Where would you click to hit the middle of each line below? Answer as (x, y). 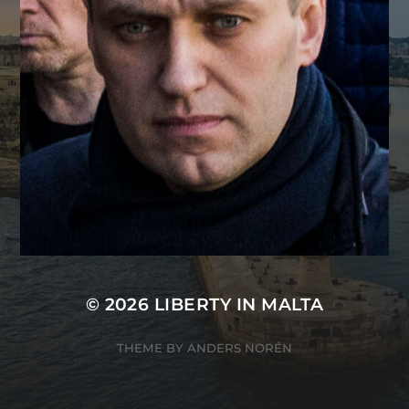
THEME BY (152, 347)
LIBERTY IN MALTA (239, 305)
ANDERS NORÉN (240, 347)
